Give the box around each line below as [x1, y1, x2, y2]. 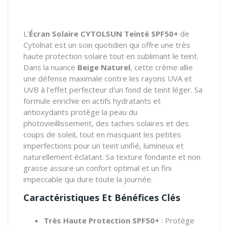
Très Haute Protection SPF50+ [44, 215, 159, 225]
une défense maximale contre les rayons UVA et [23, 73, 192, 83]
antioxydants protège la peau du [23, 106, 137, 117]
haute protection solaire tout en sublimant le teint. [23, 50, 198, 61]
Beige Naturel [77, 62, 130, 72]
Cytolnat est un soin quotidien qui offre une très [23, 39, 190, 50]
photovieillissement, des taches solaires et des [23, 118, 189, 128]
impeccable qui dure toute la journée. [23, 174, 153, 184]
